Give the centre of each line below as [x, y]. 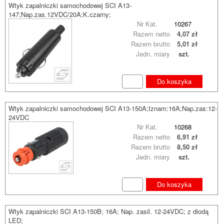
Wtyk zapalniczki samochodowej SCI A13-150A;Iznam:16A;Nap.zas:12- [113, 108]
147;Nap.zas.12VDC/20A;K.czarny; [60, 14]
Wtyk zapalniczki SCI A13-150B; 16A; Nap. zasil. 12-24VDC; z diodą [108, 211]
